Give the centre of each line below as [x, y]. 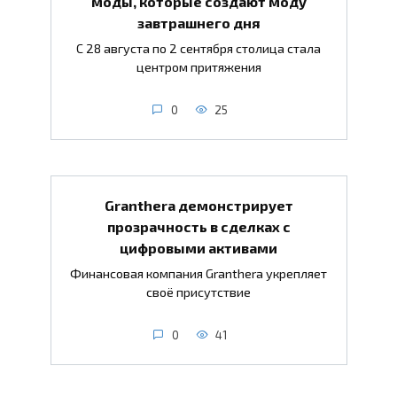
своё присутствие [198, 292]
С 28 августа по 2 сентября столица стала [198, 48]
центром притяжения [198, 66]
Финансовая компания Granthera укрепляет [198, 273]
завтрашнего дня [198, 22]
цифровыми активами [198, 247]
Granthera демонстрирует [198, 205]
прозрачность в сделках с [198, 226]
